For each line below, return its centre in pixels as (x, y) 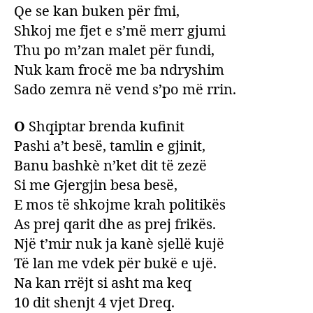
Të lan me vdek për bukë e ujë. (115, 263)
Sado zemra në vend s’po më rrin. (125, 89)
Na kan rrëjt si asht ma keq (103, 283)
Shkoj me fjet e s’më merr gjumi (120, 31)
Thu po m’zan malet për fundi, (114, 50)
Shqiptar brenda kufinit (105, 126)
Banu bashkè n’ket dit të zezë (110, 166)
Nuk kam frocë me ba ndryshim (119, 70)
